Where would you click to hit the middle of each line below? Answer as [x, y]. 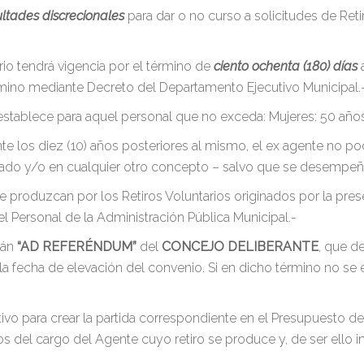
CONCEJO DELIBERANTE [240, 247]
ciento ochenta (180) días [286, 66]
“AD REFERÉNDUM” [77, 247]
